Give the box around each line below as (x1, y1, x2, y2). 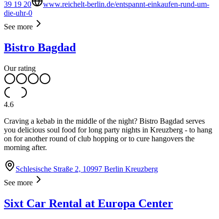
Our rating (4, 64, 36, 73)
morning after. (4, 143, 47, 152)
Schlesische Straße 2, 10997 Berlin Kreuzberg (16, 165, 158, 174)
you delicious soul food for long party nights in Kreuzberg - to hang (4, 126, 212, 134)
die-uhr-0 (4, 9, 32, 18)
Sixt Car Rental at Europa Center (4, 197, 173, 210)
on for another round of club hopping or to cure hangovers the (4, 134, 195, 143)
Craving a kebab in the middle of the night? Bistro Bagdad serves (4, 117, 205, 126)
